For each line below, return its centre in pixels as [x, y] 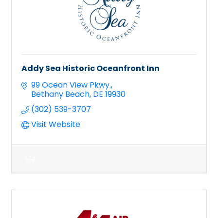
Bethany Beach [60, 94]
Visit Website [56, 124]
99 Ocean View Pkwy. [71, 85]
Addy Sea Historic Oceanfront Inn [91, 68]
